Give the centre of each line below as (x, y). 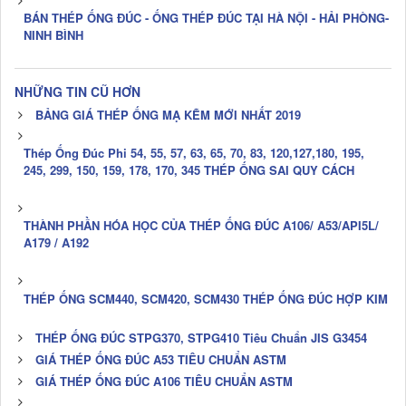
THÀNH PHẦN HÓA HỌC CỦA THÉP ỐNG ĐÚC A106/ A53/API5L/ (201, 225)
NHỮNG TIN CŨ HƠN (77, 91)
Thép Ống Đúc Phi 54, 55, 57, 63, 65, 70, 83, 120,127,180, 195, (194, 152)
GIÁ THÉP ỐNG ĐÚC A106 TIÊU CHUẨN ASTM (164, 381)
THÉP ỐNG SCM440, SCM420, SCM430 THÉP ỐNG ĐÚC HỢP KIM (206, 298)
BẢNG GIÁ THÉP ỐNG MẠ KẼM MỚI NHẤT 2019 (168, 114)
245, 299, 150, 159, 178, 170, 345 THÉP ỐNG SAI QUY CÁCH (189, 169)
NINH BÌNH (53, 34)
